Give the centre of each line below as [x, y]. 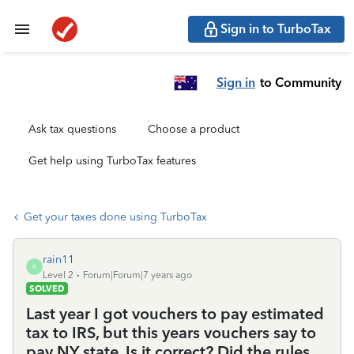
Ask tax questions [72, 129]
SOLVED [47, 288]
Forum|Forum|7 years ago [137, 275]
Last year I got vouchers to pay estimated [175, 314]
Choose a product [194, 129]
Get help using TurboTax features [112, 161]
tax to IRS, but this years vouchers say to [171, 333]
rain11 [58, 260]
